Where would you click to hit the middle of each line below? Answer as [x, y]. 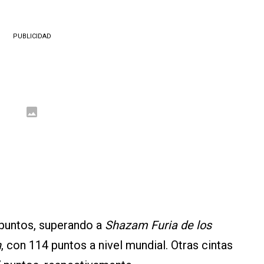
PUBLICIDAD [32, 36]
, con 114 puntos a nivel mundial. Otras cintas [117, 245]
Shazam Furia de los [158, 225]
